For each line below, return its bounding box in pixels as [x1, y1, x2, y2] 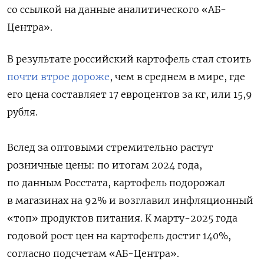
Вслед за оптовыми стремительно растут [7, 141, 213, 153]
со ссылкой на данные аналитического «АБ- [7, 3, 226, 15]
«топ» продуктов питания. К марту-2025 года [7, 212, 237, 224]
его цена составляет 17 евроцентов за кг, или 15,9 [7, 88, 252, 100]
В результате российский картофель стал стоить [7, 52, 251, 65]
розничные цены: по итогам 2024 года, [7, 159, 202, 171]
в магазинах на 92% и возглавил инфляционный [7, 194, 253, 206]
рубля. [7, 105, 38, 118]
